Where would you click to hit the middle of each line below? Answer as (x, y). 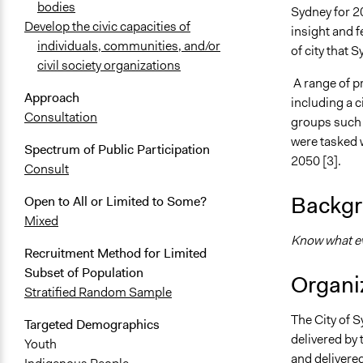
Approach (52, 98)
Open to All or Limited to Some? (115, 202)
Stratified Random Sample (98, 293)
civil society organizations (109, 66)
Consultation (61, 117)
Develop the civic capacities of (107, 27)
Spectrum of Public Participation (117, 150)
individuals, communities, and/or (129, 46)
